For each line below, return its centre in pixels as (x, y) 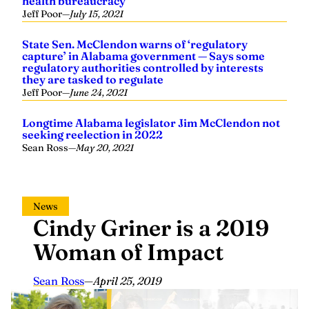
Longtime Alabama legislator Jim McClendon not (151, 123)
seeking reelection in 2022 (92, 134)
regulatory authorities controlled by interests (143, 68)
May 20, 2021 (105, 148)
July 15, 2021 (97, 14)
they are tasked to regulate (93, 79)
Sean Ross (45, 148)
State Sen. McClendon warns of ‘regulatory (135, 44)
